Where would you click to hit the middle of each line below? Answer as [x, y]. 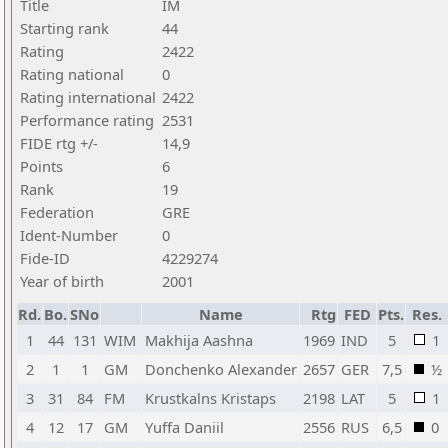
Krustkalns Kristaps [210, 398]
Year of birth [62, 281]
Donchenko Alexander [221, 369]
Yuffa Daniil [184, 427]
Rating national [72, 74]
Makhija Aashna [199, 340]
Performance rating [87, 120]
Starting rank [64, 28]
